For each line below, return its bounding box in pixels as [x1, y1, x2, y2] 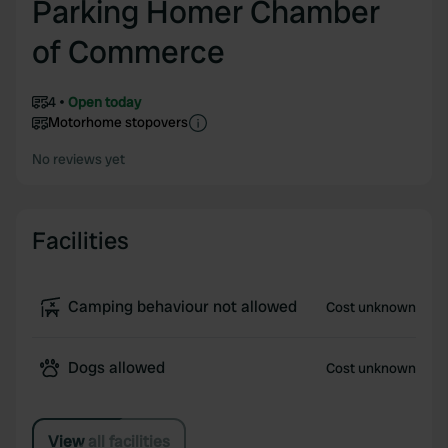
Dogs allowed [68, 357, 165, 378]
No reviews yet [32, 150, 125, 168]
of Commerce [32, 31, 225, 73]
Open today [68, 93, 141, 111]
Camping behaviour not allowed [68, 296, 297, 317]
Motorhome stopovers [48, 113, 188, 131]
